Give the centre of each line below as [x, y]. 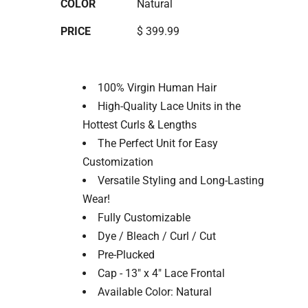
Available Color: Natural [155, 292]
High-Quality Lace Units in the [169, 106]
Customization [118, 162]
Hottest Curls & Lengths [140, 125]
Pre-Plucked [126, 255]
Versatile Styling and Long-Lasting [181, 180]
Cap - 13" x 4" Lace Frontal [161, 273]
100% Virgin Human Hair [157, 88]
